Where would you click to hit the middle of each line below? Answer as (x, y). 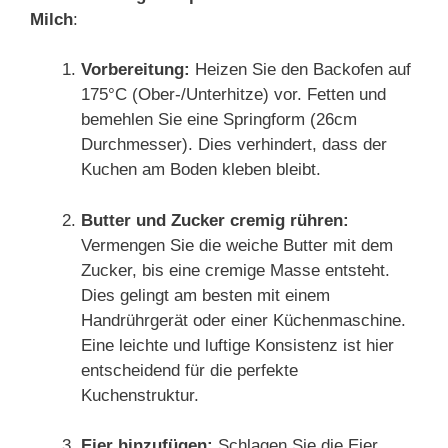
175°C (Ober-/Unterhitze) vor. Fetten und (233, 94)
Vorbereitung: (135, 69)
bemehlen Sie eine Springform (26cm (219, 119)
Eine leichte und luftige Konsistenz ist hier (237, 345)
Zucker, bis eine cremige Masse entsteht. (235, 270)
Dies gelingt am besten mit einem (205, 295)
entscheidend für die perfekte (189, 370)
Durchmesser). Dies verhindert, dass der (234, 144)
